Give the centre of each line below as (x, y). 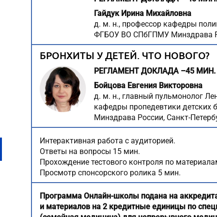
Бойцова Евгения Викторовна (148, 85)
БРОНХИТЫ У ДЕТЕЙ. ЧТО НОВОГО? (124, 55)
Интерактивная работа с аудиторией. (108, 141)
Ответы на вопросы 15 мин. (90, 151)
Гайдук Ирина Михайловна (143, 13)
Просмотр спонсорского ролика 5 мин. (110, 173)
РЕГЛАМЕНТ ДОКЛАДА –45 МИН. (155, 71)
